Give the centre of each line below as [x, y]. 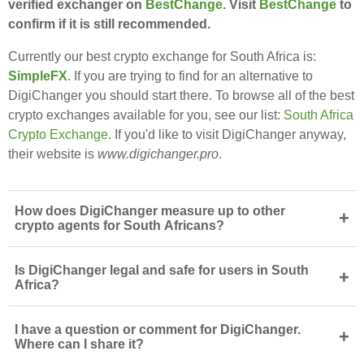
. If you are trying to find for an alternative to [190, 76]
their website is [53, 154]
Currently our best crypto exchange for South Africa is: [162, 57]
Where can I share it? [79, 344]
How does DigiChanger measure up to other [150, 211]
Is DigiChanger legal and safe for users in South [162, 271]
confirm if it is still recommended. [109, 24]
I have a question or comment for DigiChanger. [158, 330]
